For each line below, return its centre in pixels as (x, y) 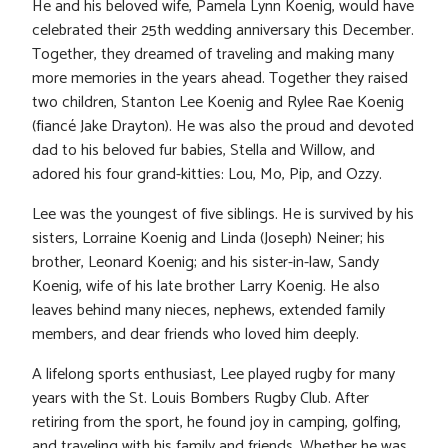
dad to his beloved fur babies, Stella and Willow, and (203, 150)
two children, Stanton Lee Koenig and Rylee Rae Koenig (218, 102)
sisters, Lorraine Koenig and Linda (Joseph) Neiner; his (208, 238)
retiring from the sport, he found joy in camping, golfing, (216, 422)
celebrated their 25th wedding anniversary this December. (223, 30)
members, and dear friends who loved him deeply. (195, 334)
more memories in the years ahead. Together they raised (220, 78)
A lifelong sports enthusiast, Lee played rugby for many (213, 374)
